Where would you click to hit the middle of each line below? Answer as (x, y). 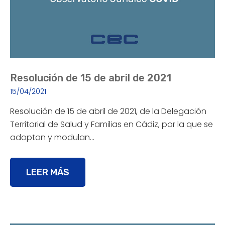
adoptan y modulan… (52, 137)
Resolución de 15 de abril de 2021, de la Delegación (108, 111)
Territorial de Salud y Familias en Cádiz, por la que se (111, 124)
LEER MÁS (48, 172)
